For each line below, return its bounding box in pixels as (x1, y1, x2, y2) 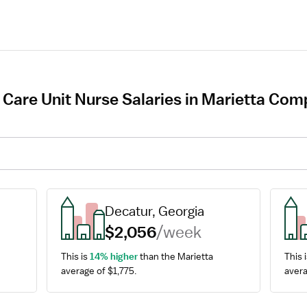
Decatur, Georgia (105, 203, 205, 219)
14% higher (90, 250, 138, 262)
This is (61, 250, 90, 262)
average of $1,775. (61, 265, 137, 277)
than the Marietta (138, 250, 214, 262)
